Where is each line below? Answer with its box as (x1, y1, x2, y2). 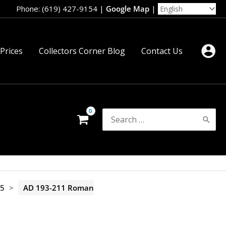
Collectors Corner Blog (39, 45, 125, 56)
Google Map (106, 4, 149, 14)
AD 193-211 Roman (23, 183, 94, 193)
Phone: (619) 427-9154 (16, 4, 97, 14)
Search (102, 108, 128, 120)
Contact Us (141, 45, 183, 56)
